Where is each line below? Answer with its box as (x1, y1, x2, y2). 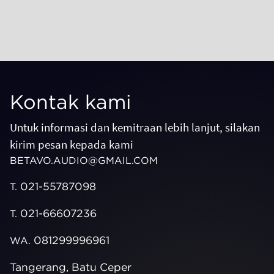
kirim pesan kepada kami (10, 137, 133, 152)
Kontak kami (10, 90, 131, 114)
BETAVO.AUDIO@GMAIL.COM (10, 155, 158, 167)
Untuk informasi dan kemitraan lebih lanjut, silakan (10, 120, 260, 135)
